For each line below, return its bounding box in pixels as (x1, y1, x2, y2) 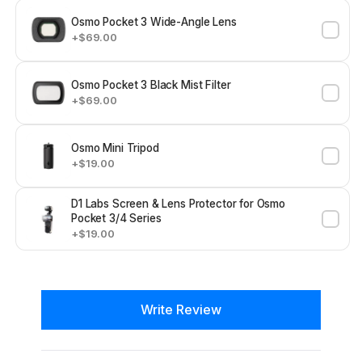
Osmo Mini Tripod (71, 141, 159, 155)
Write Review (141, 301, 221, 318)
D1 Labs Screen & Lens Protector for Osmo (71, 197, 285, 211)
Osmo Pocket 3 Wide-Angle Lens (71, 15, 237, 29)
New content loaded (40, 291, 162, 308)
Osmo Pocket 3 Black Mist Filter (71, 78, 231, 92)
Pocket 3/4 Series (71, 212, 162, 225)
